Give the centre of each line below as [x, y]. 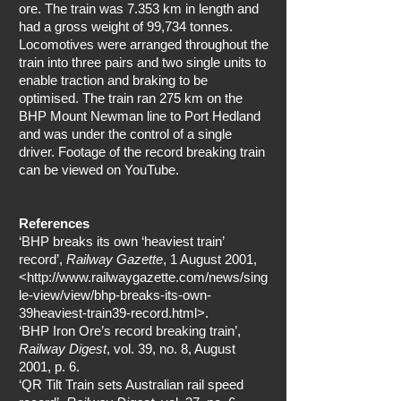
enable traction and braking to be [113, 80]
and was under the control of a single [125, 134]
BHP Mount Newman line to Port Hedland [140, 116]
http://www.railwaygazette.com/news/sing [147, 277]
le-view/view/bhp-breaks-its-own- [115, 295]
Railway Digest [63, 349]
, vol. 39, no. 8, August [171, 349]
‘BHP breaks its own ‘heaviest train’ [121, 241]
